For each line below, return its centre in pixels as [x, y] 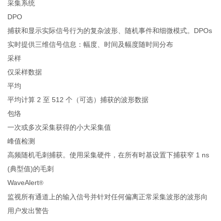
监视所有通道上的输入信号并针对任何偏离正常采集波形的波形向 [108, 197]
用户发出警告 [28, 211]
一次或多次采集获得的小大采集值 [59, 128]
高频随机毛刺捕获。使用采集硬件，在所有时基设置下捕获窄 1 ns [109, 155]
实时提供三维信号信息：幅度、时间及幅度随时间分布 [91, 45]
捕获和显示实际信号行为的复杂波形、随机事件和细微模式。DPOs [110, 31]
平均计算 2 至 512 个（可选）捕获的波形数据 [78, 100]
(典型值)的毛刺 [31, 169]
